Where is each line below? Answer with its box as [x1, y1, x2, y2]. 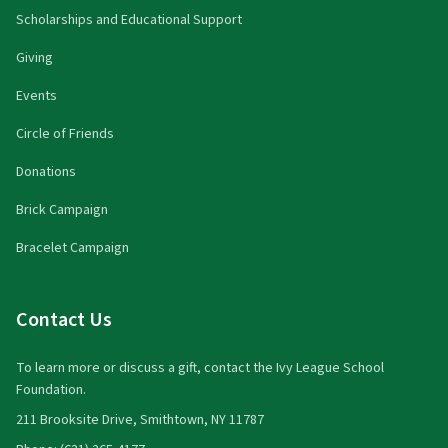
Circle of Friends [16, 123, 114, 144]
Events [16, 85, 57, 106]
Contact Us [16, 305, 112, 334]
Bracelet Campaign [16, 237, 129, 258]
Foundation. [16, 379, 86, 400]
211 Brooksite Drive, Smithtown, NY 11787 [16, 409, 264, 430]
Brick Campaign [16, 199, 108, 220]
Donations [16, 161, 76, 182]
